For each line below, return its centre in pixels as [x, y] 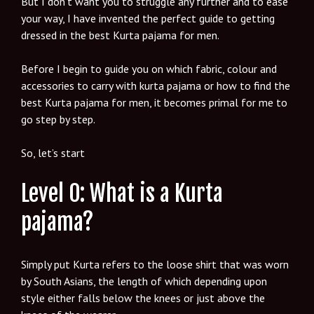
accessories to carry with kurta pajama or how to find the [156, 85]
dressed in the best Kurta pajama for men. [120, 35]
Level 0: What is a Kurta [122, 194]
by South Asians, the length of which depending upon [144, 281]
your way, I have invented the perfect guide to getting [148, 18]
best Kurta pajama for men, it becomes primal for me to [154, 102]
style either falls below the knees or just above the [143, 298]
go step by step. [58, 119]
